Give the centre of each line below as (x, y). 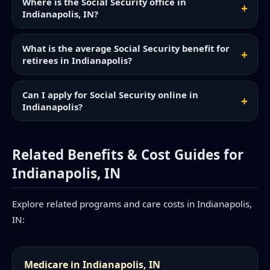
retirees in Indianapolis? (77, 61)
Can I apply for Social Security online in (110, 95)
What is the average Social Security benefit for (126, 49)
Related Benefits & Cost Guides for (128, 155)
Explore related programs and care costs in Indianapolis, (132, 204)
